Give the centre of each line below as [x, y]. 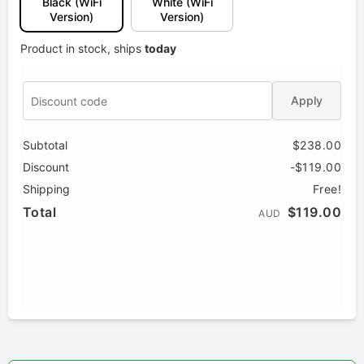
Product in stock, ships [82, 49]
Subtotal [45, 145]
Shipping [46, 189]
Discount [46, 167]
